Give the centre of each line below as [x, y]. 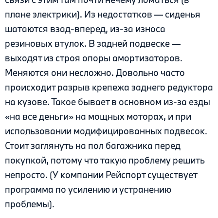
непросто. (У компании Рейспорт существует [101, 175]
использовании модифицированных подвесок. [106, 131]
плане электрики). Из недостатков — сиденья [103, 14]
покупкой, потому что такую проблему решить [105, 160]
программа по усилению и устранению [88, 190]
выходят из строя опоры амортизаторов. [94, 58]
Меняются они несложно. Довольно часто [95, 73]
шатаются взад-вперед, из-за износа [85, 29]
